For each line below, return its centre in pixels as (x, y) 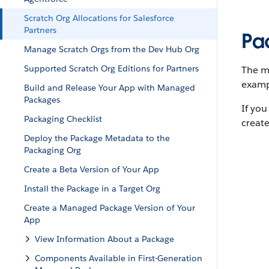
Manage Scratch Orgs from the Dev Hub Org (112, 49)
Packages (42, 100)
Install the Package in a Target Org (92, 189)
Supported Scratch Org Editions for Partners (111, 68)
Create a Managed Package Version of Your (110, 208)
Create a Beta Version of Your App (92, 169)
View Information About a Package (104, 239)
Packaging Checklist (63, 119)
